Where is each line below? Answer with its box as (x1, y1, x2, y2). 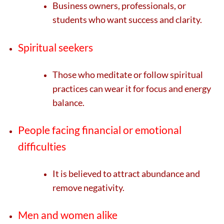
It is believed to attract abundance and (52, 168, 200, 179)
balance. (52, 96, 85, 108)
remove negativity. (52, 182, 125, 193)
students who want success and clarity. (52, 14, 202, 25)
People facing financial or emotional (18, 123, 181, 136)
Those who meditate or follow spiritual (52, 68, 203, 80)
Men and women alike (18, 208, 117, 221)
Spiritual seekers (18, 40, 93, 53)
